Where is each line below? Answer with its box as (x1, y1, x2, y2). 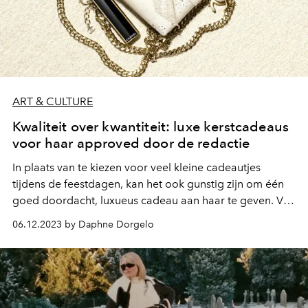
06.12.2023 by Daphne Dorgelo (12, 219, 154, 231)
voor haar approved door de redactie (12, 135, 250, 152)
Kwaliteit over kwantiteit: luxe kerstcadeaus (12, 118, 289, 135)
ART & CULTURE (12, 95, 93, 109)
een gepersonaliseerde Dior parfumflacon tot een (12, 210, 261, 224)
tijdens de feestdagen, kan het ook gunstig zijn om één (12, 177, 284, 191)
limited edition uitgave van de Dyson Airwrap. (12, 227, 241, 241)
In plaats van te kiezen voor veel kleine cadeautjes (12, 161, 261, 175)
